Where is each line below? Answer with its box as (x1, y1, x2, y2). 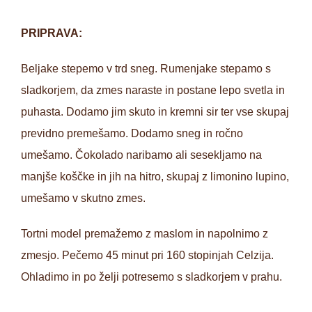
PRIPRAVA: (21, 27, 82, 39)
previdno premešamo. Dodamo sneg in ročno (21, 127, 243, 139)
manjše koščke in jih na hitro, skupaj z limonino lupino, (21, 171, 289, 182)
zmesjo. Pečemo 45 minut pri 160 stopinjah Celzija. (21, 249, 274, 261)
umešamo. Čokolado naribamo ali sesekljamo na (21, 149, 262, 161)
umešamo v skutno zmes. (21, 192, 146, 204)
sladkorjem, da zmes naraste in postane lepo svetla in (21, 84, 285, 96)
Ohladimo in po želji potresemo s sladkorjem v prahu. (21, 271, 282, 283)
